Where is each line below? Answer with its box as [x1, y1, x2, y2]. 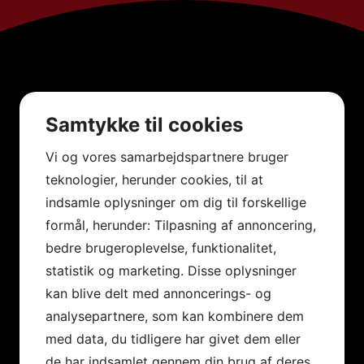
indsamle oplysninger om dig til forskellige [45, 194, 306, 210]
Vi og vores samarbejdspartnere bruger [45, 149, 288, 165]
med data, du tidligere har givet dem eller [45, 331, 301, 347]
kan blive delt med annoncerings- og [45, 285, 271, 301]
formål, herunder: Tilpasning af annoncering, [45, 217, 316, 233]
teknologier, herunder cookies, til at [45, 171, 263, 188]
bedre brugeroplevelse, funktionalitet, [45, 240, 276, 256]
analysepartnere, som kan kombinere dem [45, 308, 304, 324]
